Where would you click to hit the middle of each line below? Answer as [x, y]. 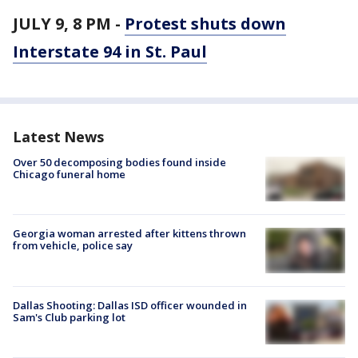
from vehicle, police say [73, 246]
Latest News [58, 137]
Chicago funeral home [69, 174]
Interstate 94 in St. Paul [110, 52]
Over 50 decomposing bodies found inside [119, 162]
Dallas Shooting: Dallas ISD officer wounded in [130, 305]
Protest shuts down [205, 24]
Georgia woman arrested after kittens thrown [129, 234]
